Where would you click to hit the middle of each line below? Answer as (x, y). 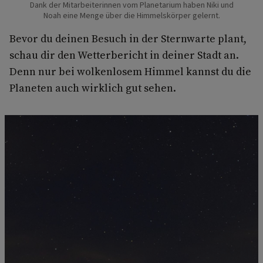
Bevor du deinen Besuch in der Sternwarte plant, (128, 38)
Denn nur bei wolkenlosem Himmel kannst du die (130, 71)
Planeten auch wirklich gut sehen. (93, 87)
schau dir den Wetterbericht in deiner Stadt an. (124, 55)
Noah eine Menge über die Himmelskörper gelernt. (131, 16)
